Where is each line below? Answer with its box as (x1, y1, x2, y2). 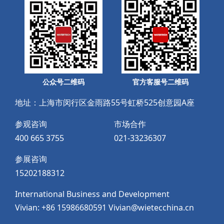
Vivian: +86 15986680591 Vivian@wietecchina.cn (15, 202, 194, 213)
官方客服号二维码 (132, 77, 188, 87)
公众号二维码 (42, 77, 84, 87)
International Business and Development (15, 188, 169, 200)
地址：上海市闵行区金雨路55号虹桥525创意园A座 (15, 97, 194, 108)
